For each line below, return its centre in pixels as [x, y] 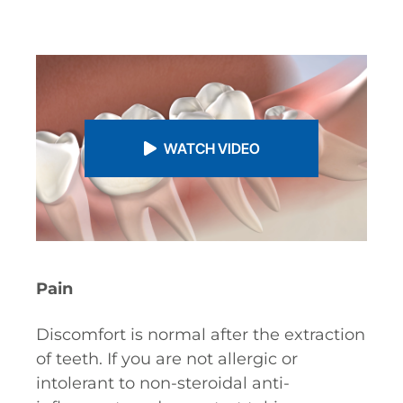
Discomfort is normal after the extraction [201, 335]
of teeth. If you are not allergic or [167, 359]
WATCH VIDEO [211, 148]
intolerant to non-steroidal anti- [163, 383]
